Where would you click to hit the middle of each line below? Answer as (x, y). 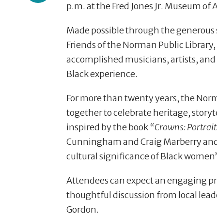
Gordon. (83, 209)
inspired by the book (108, 127)
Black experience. (102, 74)
